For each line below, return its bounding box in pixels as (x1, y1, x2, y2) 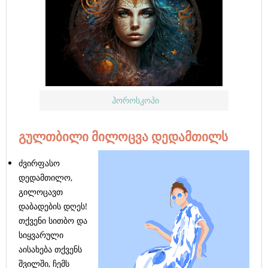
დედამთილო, (19, 172, 72, 184)
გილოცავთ (19, 186, 63, 198)
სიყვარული (19, 229, 63, 241)
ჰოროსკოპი (109, 95, 159, 106)
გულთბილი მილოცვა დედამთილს (19, 128, 228, 145)
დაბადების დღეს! (19, 200, 87, 212)
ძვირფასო (19, 157, 60, 169)
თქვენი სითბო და (19, 215, 87, 227)
